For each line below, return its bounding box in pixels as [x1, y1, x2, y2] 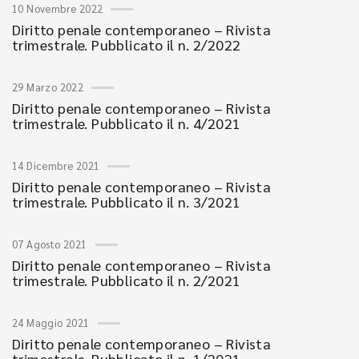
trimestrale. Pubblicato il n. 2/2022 [12, 35, 241, 54]
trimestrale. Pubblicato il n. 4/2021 [12, 114, 241, 132]
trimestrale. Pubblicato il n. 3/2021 [12, 192, 241, 211]
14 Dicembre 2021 [12, 159, 100, 172]
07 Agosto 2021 [12, 237, 87, 251]
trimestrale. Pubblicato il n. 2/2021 [12, 271, 241, 289]
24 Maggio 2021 [12, 316, 90, 329]
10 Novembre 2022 [12, 2, 103, 15]
